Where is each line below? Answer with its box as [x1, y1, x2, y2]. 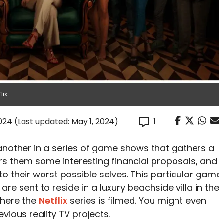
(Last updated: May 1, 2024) [14, 116, 118, 127]
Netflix [39, 195, 67, 207]
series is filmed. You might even [67, 195, 206, 207]
